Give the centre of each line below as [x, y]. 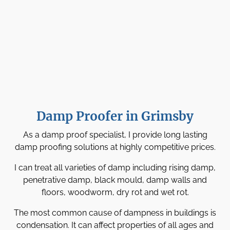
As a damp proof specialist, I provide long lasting [115, 135]
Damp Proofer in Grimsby [115, 117]
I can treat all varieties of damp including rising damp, [115, 168]
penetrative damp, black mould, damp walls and [115, 180]
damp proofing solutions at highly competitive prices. [115, 147]
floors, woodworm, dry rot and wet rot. [115, 193]
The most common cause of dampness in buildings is [115, 213]
